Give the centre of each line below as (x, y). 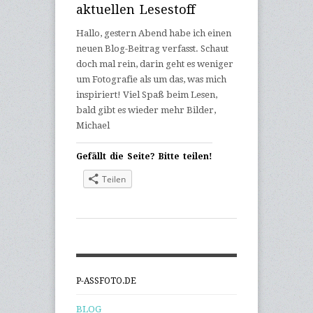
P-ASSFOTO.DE (106, 281)
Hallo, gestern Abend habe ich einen (154, 34)
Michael (93, 126)
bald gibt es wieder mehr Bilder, (146, 110)
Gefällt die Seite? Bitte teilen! (144, 157)
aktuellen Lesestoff (136, 10)
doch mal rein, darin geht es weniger (155, 64)
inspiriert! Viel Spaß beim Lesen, (147, 95)
